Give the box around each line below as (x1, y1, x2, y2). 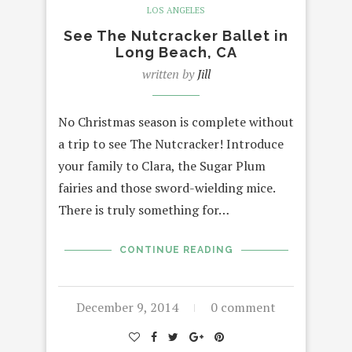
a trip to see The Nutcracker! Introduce (58, 135, 284, 153)
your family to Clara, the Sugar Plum (58, 157, 266, 175)
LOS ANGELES (147, 5, 205, 16)
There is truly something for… (58, 201, 229, 219)
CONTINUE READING (119, 244, 233, 256)
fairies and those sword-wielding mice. (58, 179, 275, 197)
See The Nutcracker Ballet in (64, 27, 288, 45)
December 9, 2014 (76, 299, 178, 317)
